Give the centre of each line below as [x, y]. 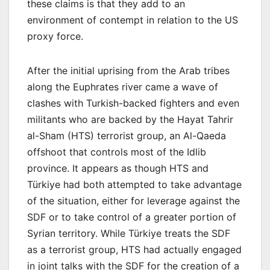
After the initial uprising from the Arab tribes [128, 70]
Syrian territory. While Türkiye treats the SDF [129, 233]
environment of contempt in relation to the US [133, 20]
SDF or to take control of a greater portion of [132, 217]
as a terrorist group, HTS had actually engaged [134, 249]
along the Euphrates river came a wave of [123, 86]
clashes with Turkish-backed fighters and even [133, 103]
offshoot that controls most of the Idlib [117, 152]
